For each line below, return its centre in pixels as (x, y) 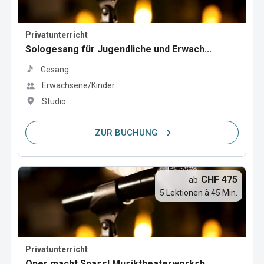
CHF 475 (219, 179)
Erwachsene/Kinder (78, 85)
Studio (54, 101)
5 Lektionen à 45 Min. (199, 193)
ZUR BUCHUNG (126, 132)
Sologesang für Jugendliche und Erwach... (118, 49)
